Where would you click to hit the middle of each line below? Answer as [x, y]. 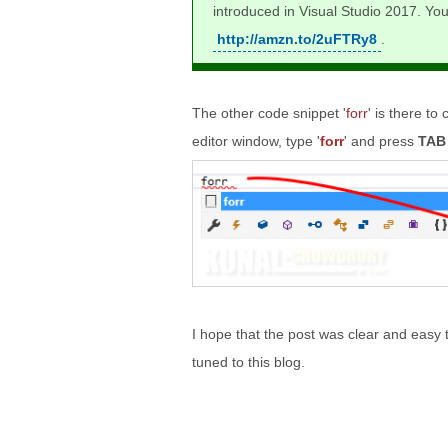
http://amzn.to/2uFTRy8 [297, 39]
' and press [381, 141]
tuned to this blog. [248, 361]
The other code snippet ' [269, 113]
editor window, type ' [256, 141]
